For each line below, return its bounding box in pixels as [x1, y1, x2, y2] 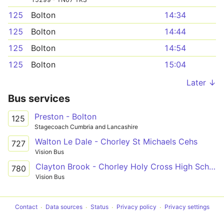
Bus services [8, 92, 70, 104]
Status [90, 203, 108, 211]
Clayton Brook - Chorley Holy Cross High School [209, 161, 215, 171]
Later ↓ [186, 77, 216, 87]
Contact [14, 203, 37, 211]
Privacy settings [164, 203, 209, 211]
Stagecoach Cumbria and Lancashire [34, 123, 138, 130]
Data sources [45, 203, 82, 211]
